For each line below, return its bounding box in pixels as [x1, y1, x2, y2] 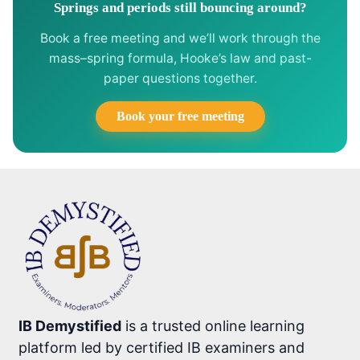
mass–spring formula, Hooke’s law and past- [48, 50, 312, 66]
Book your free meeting [116, 108, 244, 123]
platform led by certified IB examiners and [18, 338, 305, 356]
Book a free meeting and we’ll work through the [39, 30, 321, 46]
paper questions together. [103, 70, 257, 86]
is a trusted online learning [121, 317, 305, 334]
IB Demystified [18, 317, 122, 334]
